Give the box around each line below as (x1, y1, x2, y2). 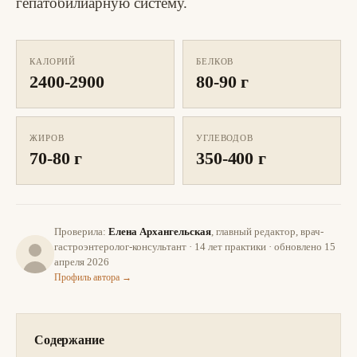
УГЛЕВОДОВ (196, 133, 253, 143)
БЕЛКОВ (196, 57, 234, 66)
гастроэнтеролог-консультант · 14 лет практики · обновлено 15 (54, 241, 335, 253)
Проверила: (54, 226, 108, 237)
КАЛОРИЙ (29, 57, 76, 66)
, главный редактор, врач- (211, 226, 324, 237)
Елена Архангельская (108, 226, 211, 237)
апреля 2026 (54, 256, 109, 268)
